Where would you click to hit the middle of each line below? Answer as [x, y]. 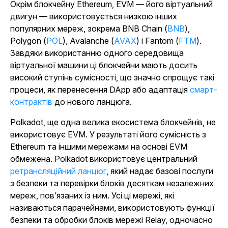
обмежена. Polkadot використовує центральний [104, 159]
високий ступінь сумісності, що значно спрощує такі [112, 77]
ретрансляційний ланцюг [58, 171]
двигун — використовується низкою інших [94, 16]
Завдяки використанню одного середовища [97, 53]
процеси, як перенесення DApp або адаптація [100, 90]
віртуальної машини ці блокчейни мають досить [104, 65]
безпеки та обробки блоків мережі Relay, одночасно [111, 220]
